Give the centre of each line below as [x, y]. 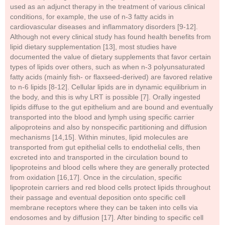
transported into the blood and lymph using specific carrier [102, 117]
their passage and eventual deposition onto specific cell [98, 197]
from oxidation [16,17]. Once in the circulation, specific [96, 177]
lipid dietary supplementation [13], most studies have [93, 47]
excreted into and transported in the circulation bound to [99, 157]
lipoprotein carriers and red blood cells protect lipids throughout [110, 187]
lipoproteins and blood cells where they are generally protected [110, 167]
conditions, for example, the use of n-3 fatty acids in [92, 17]
